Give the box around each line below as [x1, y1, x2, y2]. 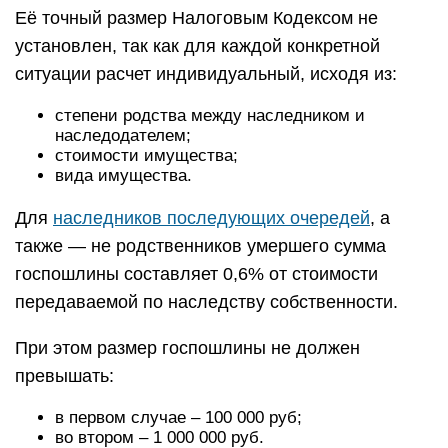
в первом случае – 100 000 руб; [55, 408, 302, 427]
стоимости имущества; [55, 146, 238, 165]
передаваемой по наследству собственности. [15, 292, 398, 312]
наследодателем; [55, 126, 191, 145]
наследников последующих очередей [53, 208, 370, 228]
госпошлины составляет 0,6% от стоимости [15, 264, 378, 284]
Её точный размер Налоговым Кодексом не [15, 8, 378, 28]
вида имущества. [55, 166, 192, 185]
